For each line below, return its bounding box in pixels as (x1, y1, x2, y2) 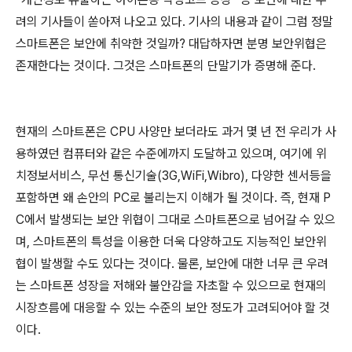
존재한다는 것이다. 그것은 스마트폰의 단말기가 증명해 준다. (16, 58, 316, 73)
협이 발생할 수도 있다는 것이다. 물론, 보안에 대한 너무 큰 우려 (16, 256, 328, 271)
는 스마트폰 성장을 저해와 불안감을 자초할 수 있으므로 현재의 (16, 278, 327, 293)
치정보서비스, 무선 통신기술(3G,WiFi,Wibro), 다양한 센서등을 (16, 168, 332, 183)
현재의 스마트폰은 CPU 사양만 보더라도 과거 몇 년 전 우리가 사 (16, 124, 336, 139)
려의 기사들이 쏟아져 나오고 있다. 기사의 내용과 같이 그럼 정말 (16, 14, 333, 29)
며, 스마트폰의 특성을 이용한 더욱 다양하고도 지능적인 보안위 (16, 234, 327, 249)
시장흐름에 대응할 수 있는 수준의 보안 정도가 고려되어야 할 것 (16, 300, 330, 315)
